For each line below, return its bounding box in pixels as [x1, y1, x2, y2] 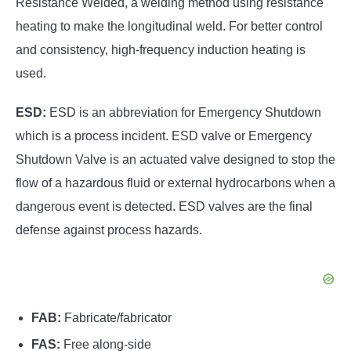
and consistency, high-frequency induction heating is [16, 43, 306, 57]
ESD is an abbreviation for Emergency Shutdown [46, 106, 321, 120]
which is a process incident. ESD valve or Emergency [16, 129, 312, 143]
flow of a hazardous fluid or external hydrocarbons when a [16, 176, 335, 190]
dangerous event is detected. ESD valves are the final [16, 200, 313, 214]
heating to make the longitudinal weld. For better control [16, 20, 323, 34]
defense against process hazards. [16, 223, 202, 237]
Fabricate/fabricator [61, 311, 172, 325]
